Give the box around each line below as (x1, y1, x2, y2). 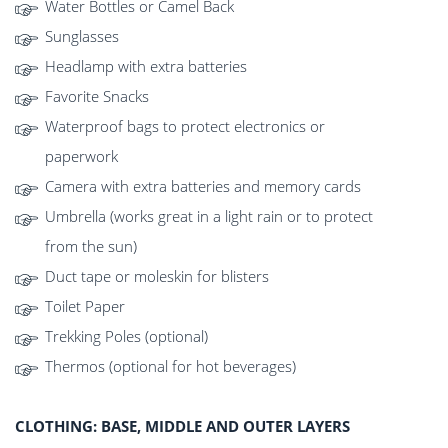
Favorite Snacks (45, 86, 149, 107)
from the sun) (45, 236, 137, 257)
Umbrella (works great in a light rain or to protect (45, 206, 373, 227)
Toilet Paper (45, 296, 125, 317)
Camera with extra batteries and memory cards (45, 176, 361, 197)
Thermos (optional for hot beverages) (45, 356, 296, 377)
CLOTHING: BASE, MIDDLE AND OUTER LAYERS (15, 416, 350, 437)
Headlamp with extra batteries (45, 56, 247, 77)
